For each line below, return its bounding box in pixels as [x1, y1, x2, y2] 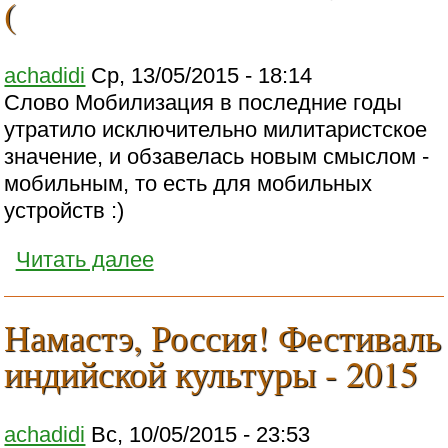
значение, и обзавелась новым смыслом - [4, 143, 430, 169]
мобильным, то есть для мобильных [4, 170, 373, 196]
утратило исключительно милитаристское [4, 116, 428, 142]
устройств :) [4, 197, 125, 223]
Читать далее [15, 247, 154, 273]
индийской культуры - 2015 [4, 349, 419, 398]
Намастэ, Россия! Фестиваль [4, 313, 442, 362]
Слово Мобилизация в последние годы [4, 89, 403, 115]
